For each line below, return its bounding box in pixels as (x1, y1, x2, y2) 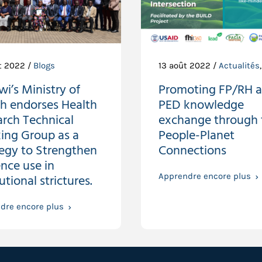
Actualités (218, 60, 260, 71)
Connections (158, 140, 226, 162)
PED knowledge (158, 95, 244, 116)
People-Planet (158, 125, 235, 147)
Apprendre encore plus (158, 171, 251, 182)
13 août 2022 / (158, 60, 219, 71)
